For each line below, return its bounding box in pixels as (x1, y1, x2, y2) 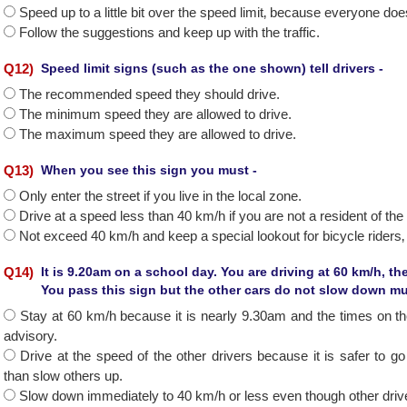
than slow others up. (4, 368, 123, 383)
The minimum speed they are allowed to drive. (19, 106, 292, 122)
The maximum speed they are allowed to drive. (19, 126, 296, 142)
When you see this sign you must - (41, 163, 257, 177)
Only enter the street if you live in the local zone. (19, 188, 302, 203)
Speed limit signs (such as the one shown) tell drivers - (41, 61, 383, 75)
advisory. (4, 328, 57, 343)
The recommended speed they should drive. (19, 86, 280, 102)
